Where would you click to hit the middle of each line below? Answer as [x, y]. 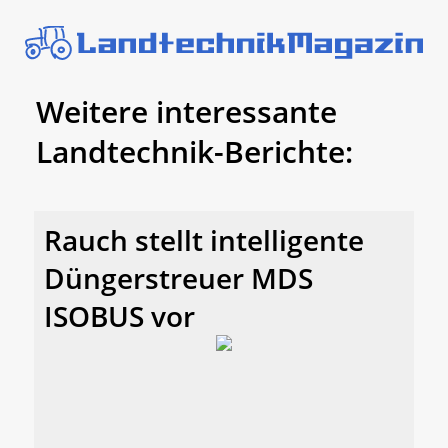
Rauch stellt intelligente [204, 240]
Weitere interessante [186, 111]
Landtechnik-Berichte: [194, 151]
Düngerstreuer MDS [178, 278]
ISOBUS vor [119, 316]
